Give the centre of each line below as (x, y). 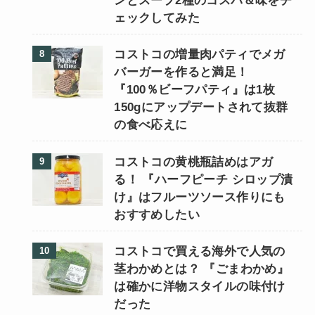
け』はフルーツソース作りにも (200, 197)
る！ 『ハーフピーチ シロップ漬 (204, 179)
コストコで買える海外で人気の (200, 251)
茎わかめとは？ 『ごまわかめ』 (202, 269)
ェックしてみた (157, 18)
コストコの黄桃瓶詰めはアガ (194, 162)
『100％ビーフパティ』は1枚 (195, 90)
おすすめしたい (157, 214)
